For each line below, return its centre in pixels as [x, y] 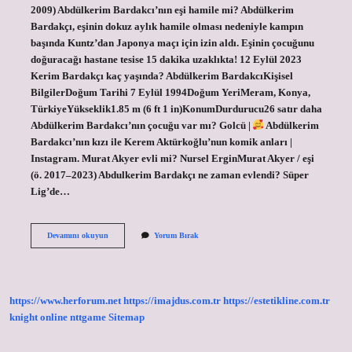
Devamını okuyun [77, 235]
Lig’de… [50, 191]
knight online [38, 318]
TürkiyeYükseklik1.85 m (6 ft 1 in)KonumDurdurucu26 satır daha [176, 109]
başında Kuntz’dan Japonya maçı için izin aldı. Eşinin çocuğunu [172, 43]
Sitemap [126, 318]
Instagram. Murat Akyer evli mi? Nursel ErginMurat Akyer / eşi [172, 158]
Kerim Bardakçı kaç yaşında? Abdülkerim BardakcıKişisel [161, 76]
